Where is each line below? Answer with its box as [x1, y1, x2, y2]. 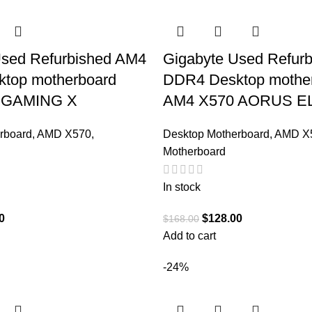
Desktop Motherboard [163, 127, 270, 140]
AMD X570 [37, 127, 91, 140]
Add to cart [163, 230, 216, 242]
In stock [163, 181, 201, 194]
